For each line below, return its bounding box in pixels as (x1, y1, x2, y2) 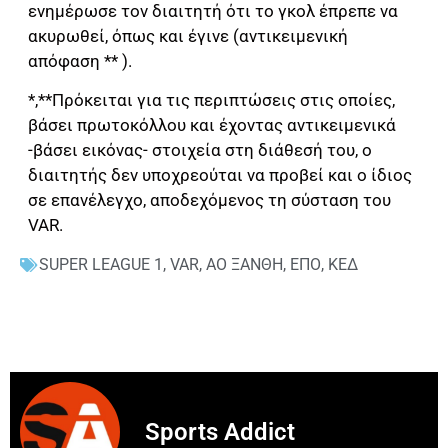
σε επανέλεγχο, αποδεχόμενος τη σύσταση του (28, 190, 391, 211)
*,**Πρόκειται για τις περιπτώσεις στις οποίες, (28, 90, 395, 111)
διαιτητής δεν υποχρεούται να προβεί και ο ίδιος (28, 165, 412, 186)
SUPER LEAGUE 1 (39, 254, 163, 274)
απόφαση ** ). (28, 50, 132, 71)
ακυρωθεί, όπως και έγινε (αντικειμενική (28, 25, 348, 46)
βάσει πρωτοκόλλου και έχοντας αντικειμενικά (28, 115, 400, 136)
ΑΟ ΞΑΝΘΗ (206, 254, 283, 274)
